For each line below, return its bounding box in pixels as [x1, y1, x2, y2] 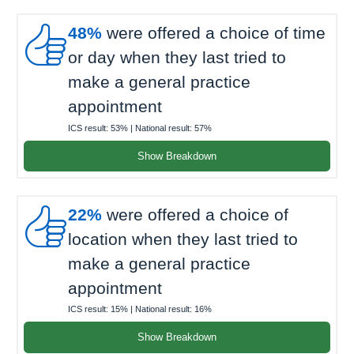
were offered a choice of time [102, 24, 326, 43]
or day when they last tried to [68, 48, 286, 67]
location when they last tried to [68, 229, 298, 248]
